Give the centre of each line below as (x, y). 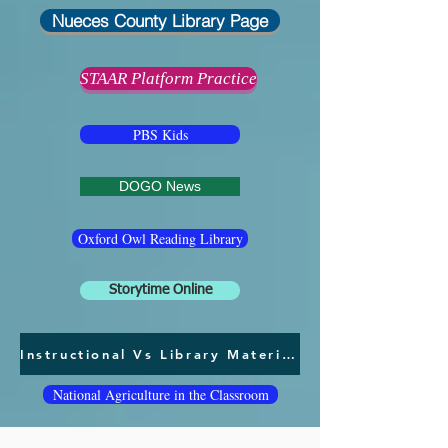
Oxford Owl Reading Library (160, 238)
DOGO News (160, 186)
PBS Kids (160, 134)
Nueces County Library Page (160, 20)
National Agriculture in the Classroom (160, 394)
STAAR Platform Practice (168, 78)
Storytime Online (160, 290)
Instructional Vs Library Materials (288, 354)
